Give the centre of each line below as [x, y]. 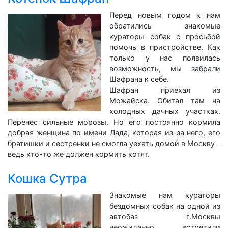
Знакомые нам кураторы [165, 195]
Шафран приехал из [165, 90]
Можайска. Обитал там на [165, 101]
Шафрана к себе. [139, 79]
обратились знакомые [165, 26]
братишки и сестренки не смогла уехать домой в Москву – [114, 143]
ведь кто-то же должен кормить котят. [79, 154]
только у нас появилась [165, 58]
